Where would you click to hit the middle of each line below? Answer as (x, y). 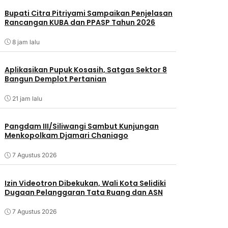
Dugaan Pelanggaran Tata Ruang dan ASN (83, 192)
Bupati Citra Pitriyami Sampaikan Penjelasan (88, 13)
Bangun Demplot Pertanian (55, 79)
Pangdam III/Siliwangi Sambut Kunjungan (81, 126)
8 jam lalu (26, 42)
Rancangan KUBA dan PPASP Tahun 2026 (80, 23)
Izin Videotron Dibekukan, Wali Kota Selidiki (85, 183)
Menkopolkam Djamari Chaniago (66, 136)
